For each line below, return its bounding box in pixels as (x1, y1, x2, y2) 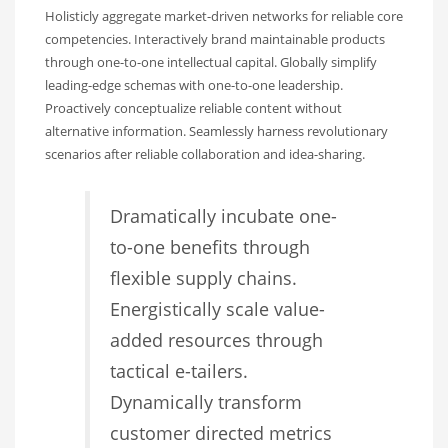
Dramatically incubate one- (110, 204, 337, 229)
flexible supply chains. (110, 266, 297, 291)
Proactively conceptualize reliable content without (45, 99, 342, 118)
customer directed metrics (110, 421, 332, 446)
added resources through (110, 328, 323, 353)
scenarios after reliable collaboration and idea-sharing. (45, 145, 365, 164)
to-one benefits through (110, 235, 310, 260)
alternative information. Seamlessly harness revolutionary (45, 122, 388, 141)
